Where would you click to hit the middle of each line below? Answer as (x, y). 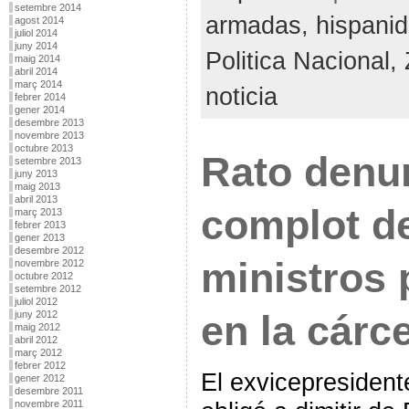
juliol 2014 (36, 33)
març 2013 (38, 212)
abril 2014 (36, 71)
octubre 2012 (43, 276)
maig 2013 (37, 186)
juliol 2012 (36, 301)
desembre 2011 (48, 391)
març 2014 (38, 84)
